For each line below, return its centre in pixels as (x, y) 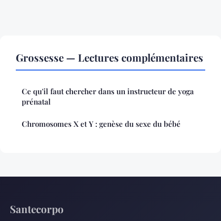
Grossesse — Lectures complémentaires (110, 57)
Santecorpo (37, 208)
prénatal (36, 101)
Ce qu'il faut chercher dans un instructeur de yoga (108, 91)
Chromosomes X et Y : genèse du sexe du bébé (101, 124)
